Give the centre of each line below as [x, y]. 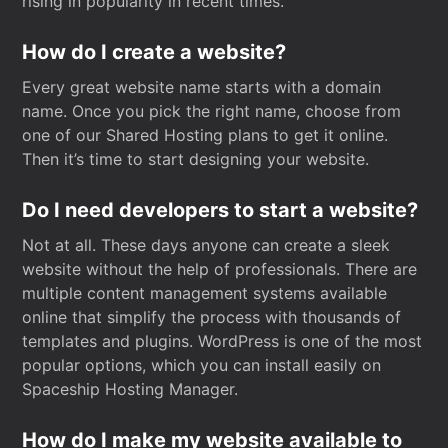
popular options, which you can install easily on [202, 365]
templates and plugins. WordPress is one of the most [222, 341]
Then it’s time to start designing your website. [196, 159]
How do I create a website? [154, 52]
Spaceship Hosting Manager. [130, 389]
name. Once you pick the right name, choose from [212, 111]
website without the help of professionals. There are [220, 269]
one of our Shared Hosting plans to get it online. [205, 135]
